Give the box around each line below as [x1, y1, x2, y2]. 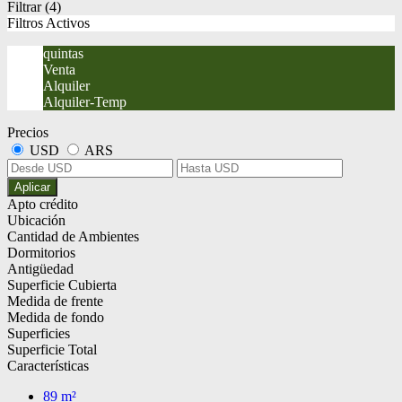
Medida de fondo [7, 310, 104, 326]
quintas [43, 46, 83, 62]
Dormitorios [7, 245, 75, 261]
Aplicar [14, 180, 50, 195]
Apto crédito [7, 197, 78, 213]
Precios [7, 125, 48, 141]
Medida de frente [7, 293, 103, 310]
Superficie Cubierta [7, 277, 117, 293]
